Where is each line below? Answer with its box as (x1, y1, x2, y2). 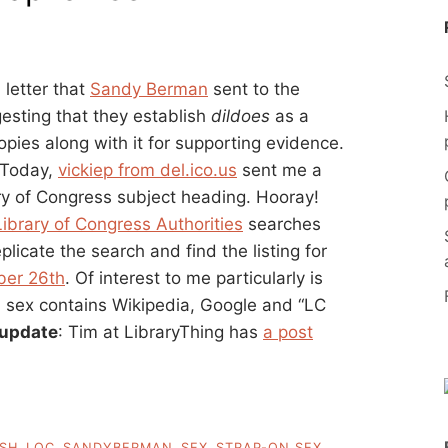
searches (243, 213, 321, 234)
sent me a (237, 159, 322, 180)
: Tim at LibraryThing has (58, 321, 263, 342)
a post (263, 321, 313, 342)
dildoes (211, 105, 270, 126)
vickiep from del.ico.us (58, 159, 237, 180)
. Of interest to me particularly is (65, 267, 323, 288)
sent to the (208, 78, 300, 99)
